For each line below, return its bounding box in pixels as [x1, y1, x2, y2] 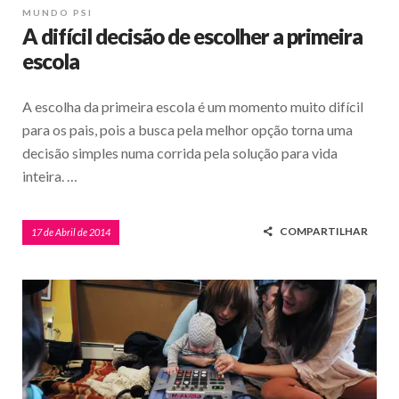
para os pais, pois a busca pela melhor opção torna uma [22, 120, 353, 138]
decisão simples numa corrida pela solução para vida [22, 143, 338, 161]
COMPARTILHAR [280, 224, 368, 238]
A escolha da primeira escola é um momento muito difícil [22, 97, 363, 115]
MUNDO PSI [22, 6, 93, 18]
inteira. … [22, 167, 77, 184]
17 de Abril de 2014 [31, 225, 110, 238]
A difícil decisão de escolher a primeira [22, 22, 362, 49]
